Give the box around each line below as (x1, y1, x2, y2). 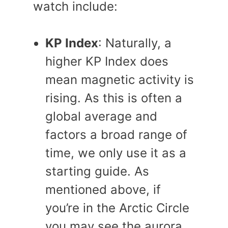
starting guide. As (45, 164, 149, 179)
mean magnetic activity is (45, 72, 194, 87)
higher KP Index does (45, 54, 168, 69)
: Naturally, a (98, 36, 172, 50)
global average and (45, 109, 157, 124)
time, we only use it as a (45, 146, 186, 160)
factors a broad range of (45, 127, 187, 142)
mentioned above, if (45, 182, 161, 197)
